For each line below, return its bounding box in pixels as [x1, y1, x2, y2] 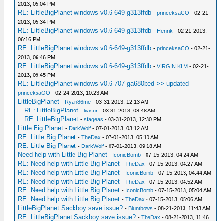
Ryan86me [65, 99, 91, 105]
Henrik [157, 28, 173, 34]
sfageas [84, 116, 104, 122]
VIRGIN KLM [157, 63, 188, 69]
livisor [84, 108, 98, 113]
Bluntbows [128, 205, 153, 211]
